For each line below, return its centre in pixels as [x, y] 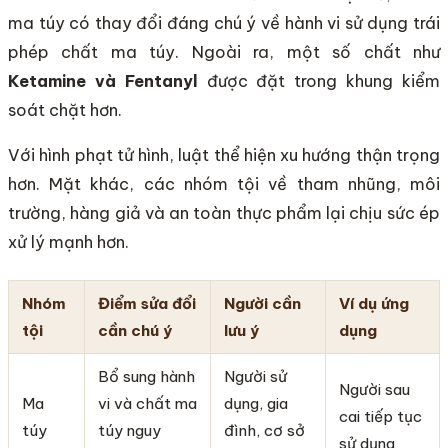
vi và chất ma [147, 403]
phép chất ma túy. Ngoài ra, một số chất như [224, 52]
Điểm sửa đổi [146, 303]
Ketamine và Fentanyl [103, 81]
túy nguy [129, 430]
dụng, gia [255, 403]
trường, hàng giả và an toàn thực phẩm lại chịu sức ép [224, 213]
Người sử [255, 376]
